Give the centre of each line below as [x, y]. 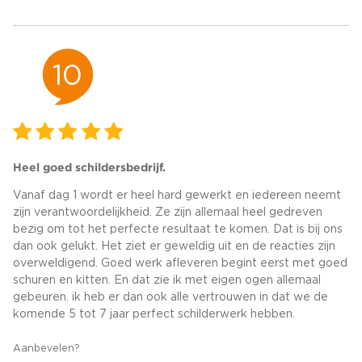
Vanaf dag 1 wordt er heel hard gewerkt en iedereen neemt [177, 196]
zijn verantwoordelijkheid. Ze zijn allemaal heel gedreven [168, 213]
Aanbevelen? [46, 349]
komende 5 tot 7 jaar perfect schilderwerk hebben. [154, 315]
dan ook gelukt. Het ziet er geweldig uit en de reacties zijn [174, 247]
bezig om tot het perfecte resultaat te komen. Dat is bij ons [178, 230]
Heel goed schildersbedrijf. [89, 168]
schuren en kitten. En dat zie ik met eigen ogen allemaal [167, 281]
